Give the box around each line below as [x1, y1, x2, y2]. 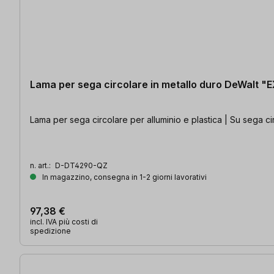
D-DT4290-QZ [55, 160, 108, 170]
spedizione [30, 226, 71, 235]
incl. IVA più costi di [30, 217, 98, 226]
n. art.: [30, 160, 53, 170]
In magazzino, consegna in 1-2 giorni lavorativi [40, 172, 207, 182]
